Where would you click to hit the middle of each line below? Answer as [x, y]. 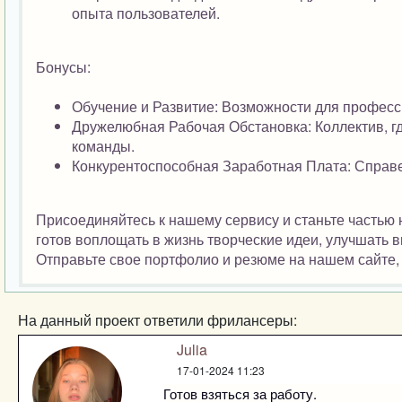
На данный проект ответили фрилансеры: [157, 320]
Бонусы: [63, 67]
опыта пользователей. [146, 13]
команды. [103, 146]
